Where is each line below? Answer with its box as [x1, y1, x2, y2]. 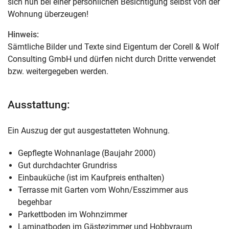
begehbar [18, 197, 52, 207]
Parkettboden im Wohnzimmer [18, 210, 127, 219]
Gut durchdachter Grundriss [18, 161, 117, 170]
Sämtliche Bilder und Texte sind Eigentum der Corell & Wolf [8, 42, 219, 52]
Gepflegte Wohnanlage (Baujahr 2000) [18, 148, 156, 158]
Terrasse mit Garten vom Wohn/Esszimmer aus [18, 185, 188, 195]
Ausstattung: [8, 99, 70, 111]
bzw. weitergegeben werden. [8, 66, 108, 76]
